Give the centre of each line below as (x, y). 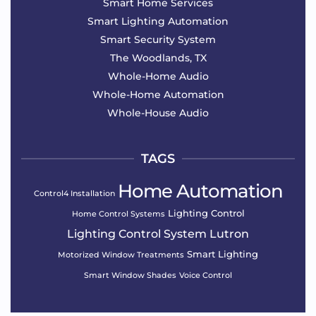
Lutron (229, 233)
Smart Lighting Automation (158, 21)
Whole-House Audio (158, 113)
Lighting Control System (137, 233)
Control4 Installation (74, 193)
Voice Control (206, 275)
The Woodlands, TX (158, 57)
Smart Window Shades (130, 275)
